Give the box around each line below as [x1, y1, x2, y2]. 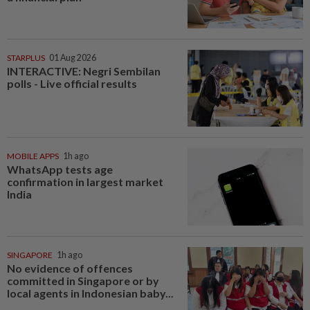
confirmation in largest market [7, 175, 163, 189]
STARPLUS [7, 52, 45, 63]
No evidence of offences [7, 261, 133, 275]
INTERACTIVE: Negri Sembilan [7, 64, 161, 77]
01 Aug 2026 [49, 52, 96, 63]
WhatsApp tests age [7, 163, 113, 176]
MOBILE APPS [7, 151, 59, 162]
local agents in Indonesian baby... [7, 286, 174, 300]
